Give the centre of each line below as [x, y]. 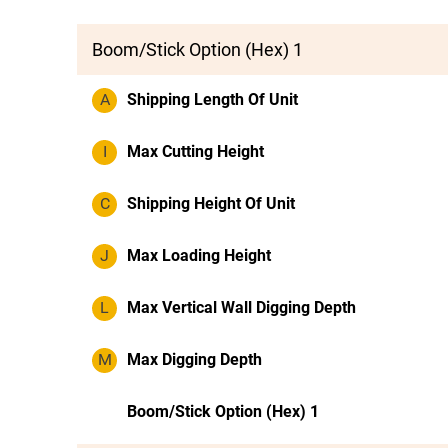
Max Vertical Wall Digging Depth [241, 307]
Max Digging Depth [194, 359]
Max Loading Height [199, 255]
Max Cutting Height [195, 151]
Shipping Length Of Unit [212, 99]
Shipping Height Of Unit [211, 203]
